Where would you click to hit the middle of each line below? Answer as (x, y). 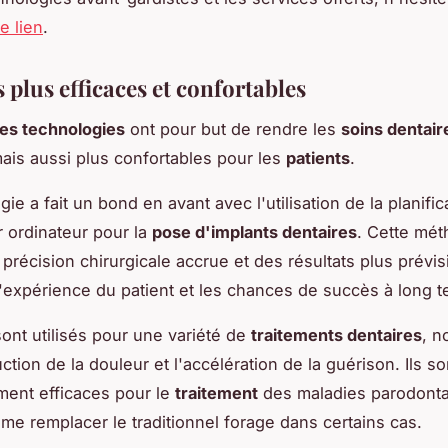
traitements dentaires (336, 334)
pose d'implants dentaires (254, 231)
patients (318, 157)
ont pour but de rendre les (233, 128)
